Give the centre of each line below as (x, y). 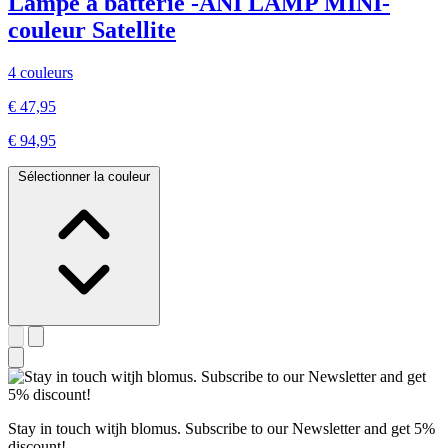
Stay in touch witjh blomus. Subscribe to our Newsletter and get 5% (221, 429)
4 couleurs (40, 73)
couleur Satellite (92, 30)
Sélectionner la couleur (84, 177)
